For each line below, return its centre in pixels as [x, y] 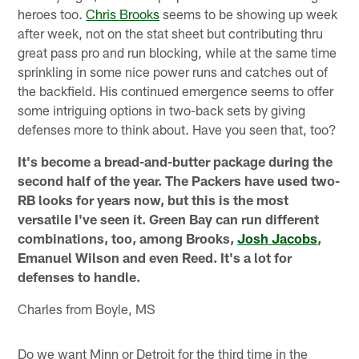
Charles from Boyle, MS [87, 308]
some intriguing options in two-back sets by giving [162, 109]
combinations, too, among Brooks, [128, 238]
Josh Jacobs [278, 238]
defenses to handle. [79, 276]
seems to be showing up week [249, 13]
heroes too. [52, 13]
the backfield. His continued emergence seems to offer [176, 90]
